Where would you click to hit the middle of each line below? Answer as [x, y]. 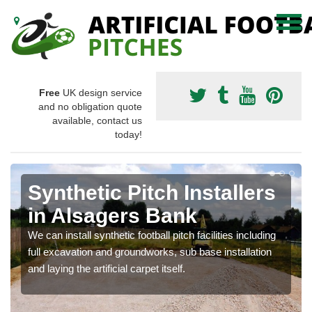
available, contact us [97, 120]
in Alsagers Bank [112, 216]
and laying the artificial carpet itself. [107, 268]
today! [128, 134]
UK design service [101, 93]
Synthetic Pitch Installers [152, 193]
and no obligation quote [90, 107]
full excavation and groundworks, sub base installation [150, 252]
